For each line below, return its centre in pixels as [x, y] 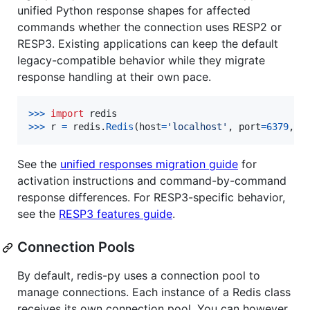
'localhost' [197, 127]
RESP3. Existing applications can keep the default [148, 44]
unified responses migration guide [149, 164]
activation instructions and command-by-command [152, 181]
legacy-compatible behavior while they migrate [141, 61]
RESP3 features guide [116, 214]
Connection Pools [76, 247]
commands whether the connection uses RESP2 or [149, 27]
